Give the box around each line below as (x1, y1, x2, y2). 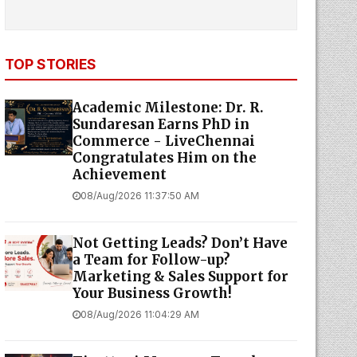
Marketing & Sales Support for (72, 268, 288, 285)
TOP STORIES (4, 56, 96, 73)
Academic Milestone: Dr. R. (72, 99, 264, 116)
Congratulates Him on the (72, 149, 257, 167)
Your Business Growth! (72, 284, 232, 302)
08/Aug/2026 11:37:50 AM (80, 190, 199, 202)
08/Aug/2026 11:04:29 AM (80, 308, 199, 320)
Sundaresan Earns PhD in (72, 116, 249, 133)
